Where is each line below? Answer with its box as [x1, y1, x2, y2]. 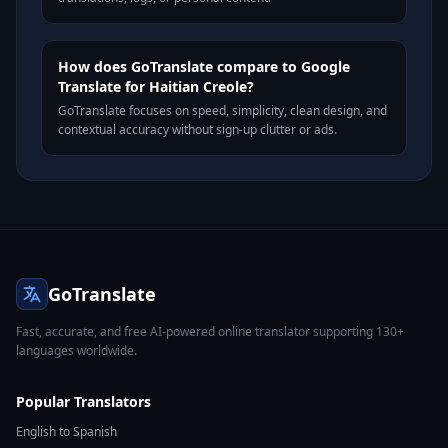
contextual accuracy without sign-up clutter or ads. [58, 121, 337, 138]
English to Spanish [16, 423, 117, 440]
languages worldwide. [16, 342, 137, 359]
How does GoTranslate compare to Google [58, 57, 350, 76]
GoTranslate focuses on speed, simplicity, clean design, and [58, 102, 387, 119]
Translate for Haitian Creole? [58, 77, 254, 96]
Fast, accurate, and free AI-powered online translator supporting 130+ [16, 323, 404, 340]
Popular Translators [16, 392, 151, 411]
